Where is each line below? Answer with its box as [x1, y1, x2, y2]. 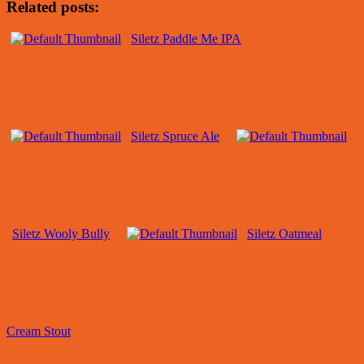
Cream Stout [6, 324, 71, 339]
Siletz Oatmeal [247, 227, 322, 241]
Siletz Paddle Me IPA [131, 32, 241, 46]
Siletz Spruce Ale [131, 129, 219, 144]
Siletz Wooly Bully [12, 227, 110, 241]
